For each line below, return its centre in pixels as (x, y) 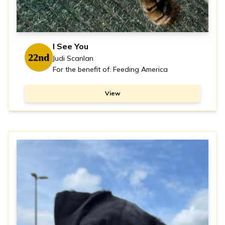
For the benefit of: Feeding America (110, 69)
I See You (71, 46)
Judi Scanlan (73, 58)
